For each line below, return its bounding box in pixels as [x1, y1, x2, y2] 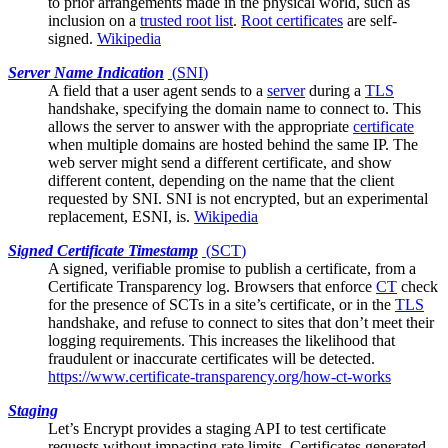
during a [305, 81, 365, 99]
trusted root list [140, 11, 233, 29]
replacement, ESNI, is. [48, 207, 194, 225]
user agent [133, 81, 197, 99]
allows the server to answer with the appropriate [48, 117, 353, 135]
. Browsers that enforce [226, 277, 376, 295]
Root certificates [241, 11, 343, 29]
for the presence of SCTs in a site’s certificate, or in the [48, 295, 395, 313]
